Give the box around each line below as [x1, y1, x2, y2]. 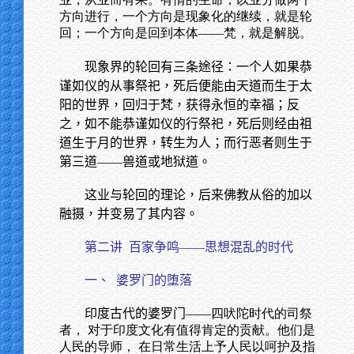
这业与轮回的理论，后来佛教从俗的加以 [85, 188, 312, 201]
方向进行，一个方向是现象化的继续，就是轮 [59, 9, 312, 23]
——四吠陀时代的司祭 [186, 307, 312, 320]
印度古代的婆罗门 [85, 307, 186, 320]
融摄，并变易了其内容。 [59, 207, 198, 220]
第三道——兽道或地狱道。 [59, 155, 211, 168]
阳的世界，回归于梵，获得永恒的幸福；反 [59, 98, 299, 111]
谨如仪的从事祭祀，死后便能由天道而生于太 [59, 79, 312, 92]
